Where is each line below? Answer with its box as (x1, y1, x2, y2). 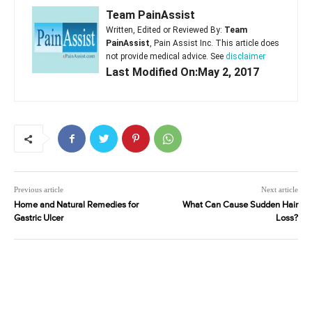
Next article (260, 185, 298, 194)
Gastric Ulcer (14, 214, 63, 224)
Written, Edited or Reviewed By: (106, 25, 224, 36)
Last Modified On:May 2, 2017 (106, 65, 259, 79)
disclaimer (226, 52, 265, 62)
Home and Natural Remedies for (14, 201, 139, 210)
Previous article (14, 185, 63, 194)
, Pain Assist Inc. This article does (150, 38, 279, 49)
